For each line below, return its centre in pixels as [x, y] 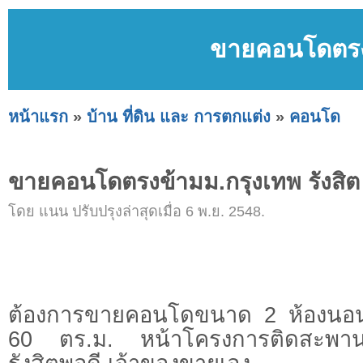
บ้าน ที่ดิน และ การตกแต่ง [179, 116]
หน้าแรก [38, 116]
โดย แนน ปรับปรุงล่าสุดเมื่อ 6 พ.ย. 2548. [137, 212]
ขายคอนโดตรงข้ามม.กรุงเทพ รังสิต [184, 182]
